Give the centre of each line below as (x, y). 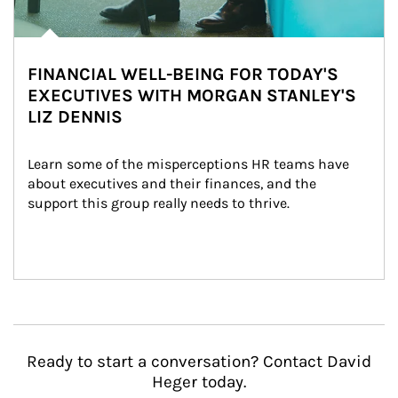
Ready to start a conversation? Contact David (199, 362)
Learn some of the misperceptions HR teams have (190, 164)
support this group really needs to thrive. (159, 203)
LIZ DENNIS (75, 117)
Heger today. (199, 382)
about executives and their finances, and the (174, 183)
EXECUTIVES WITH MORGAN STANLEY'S (192, 96)
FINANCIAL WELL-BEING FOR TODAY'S (183, 74)
